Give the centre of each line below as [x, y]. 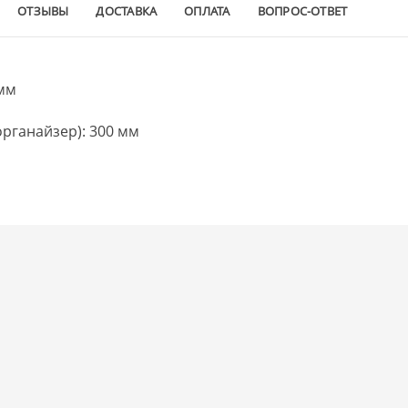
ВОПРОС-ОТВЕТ [302, 10]
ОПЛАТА [207, 10]
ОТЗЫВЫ [43, 10]
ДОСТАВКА [127, 10]
